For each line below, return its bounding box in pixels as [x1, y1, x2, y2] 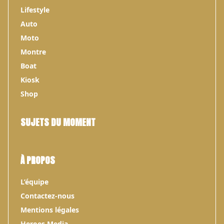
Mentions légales [20, 205, 79, 214]
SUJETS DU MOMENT [20, 115, 95, 129]
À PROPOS [20, 153, 55, 167]
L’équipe [20, 177, 48, 186]
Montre [20, 47, 46, 56]
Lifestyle [20, 5, 49, 14]
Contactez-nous [20, 191, 74, 200]
